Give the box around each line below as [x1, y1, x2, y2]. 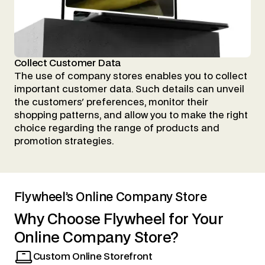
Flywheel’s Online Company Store [14, 191, 207, 203]
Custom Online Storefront [33, 251, 153, 261]
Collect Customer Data [14, 58, 121, 68]
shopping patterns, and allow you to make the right [14, 110, 248, 120]
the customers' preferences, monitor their [14, 97, 208, 107]
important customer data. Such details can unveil [14, 84, 244, 94]
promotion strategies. [14, 136, 114, 146]
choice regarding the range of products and [14, 123, 219, 133]
